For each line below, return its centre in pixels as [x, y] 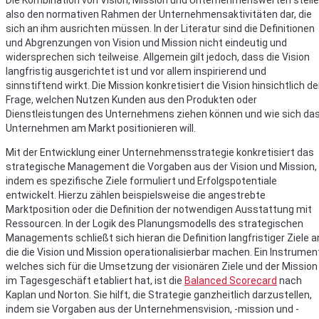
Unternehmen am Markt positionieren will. [101, 129]
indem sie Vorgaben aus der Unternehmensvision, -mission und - [152, 309]
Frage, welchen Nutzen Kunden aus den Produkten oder [131, 100]
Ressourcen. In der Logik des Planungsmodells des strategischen [155, 224]
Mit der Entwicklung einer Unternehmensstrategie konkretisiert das [160, 153]
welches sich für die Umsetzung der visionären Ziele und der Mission [162, 267]
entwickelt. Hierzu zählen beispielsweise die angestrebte [136, 195]
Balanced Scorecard [231, 281]
